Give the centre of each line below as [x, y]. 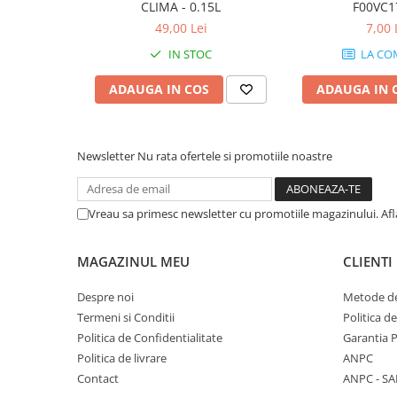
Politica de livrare [122, 358]
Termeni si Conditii [126, 317]
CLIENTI [368, 261]
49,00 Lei [181, 28]
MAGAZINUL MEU [133, 261]
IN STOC [189, 54]
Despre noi [105, 297]
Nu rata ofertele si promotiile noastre [235, 156]
